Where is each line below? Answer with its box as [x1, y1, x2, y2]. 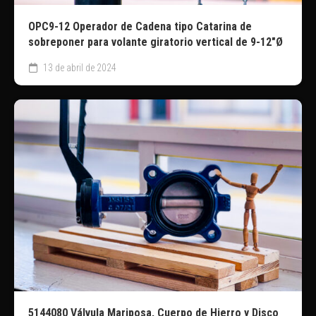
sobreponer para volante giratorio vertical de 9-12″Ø [28, 35, 283, 49]
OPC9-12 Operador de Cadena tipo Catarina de [28, 20, 252, 34]
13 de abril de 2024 [41, 62, 116, 74]
